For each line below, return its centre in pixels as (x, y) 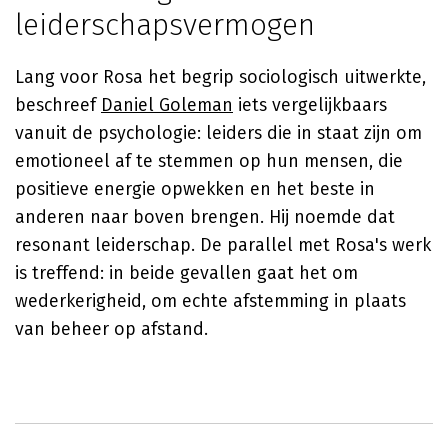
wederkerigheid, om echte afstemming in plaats (210, 301)
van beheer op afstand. (111, 329)
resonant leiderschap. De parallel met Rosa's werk (223, 245)
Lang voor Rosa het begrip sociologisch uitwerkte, (220, 77)
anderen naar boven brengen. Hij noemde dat (205, 217)
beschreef (58, 105)
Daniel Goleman (167, 105)
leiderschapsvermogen (165, 25)
